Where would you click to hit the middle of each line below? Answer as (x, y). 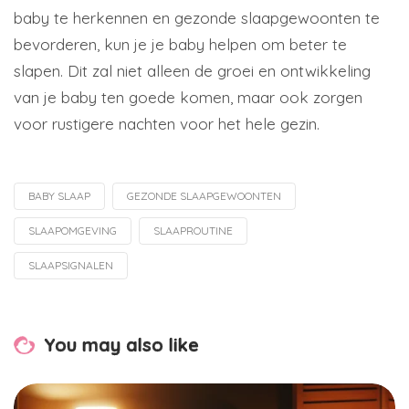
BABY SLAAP (59, 196)
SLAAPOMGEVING (73, 231)
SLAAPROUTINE (193, 231)
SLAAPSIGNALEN (71, 265)
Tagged (38, 207)
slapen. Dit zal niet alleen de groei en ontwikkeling (192, 71)
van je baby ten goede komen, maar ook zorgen (188, 97)
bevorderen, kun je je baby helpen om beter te (180, 44)
